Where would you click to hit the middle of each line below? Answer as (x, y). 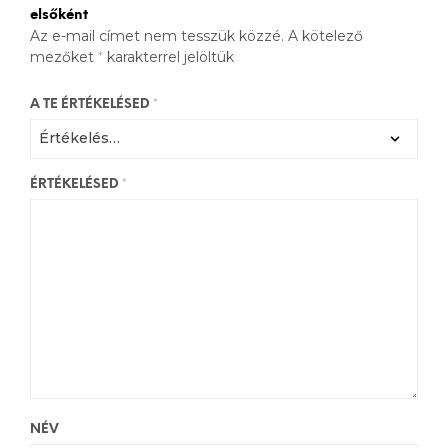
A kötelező (325, 35)
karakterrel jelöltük (168, 56)
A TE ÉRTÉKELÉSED (91, 104)
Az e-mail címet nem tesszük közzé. (157, 35)
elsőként (59, 15)
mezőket (64, 56)
